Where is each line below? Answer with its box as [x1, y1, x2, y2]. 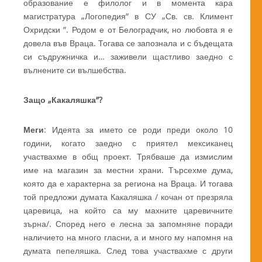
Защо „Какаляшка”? [23, 94, 102, 106]
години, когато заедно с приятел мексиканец [23, 137, 233, 149]
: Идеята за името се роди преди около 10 [44, 124, 233, 136]
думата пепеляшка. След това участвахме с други [23, 245, 233, 257]
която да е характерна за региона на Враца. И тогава [23, 178, 233, 189]
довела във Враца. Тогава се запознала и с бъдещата [23, 37, 233, 49]
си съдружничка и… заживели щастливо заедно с [23, 51, 233, 63]
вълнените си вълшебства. [23, 64, 126, 76]
